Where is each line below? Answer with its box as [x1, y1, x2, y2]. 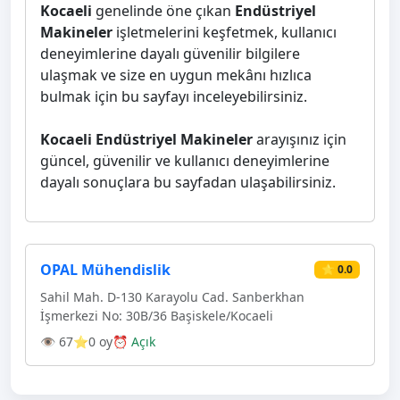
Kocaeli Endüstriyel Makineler [40, 129, 253, 149]
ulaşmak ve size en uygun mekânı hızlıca [40, 65, 312, 85]
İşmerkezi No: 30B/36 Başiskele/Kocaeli [40, 307, 273, 324]
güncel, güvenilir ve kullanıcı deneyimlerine [40, 151, 329, 171]
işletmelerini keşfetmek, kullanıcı [112, 22, 337, 42]
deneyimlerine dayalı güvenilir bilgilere [40, 44, 300, 63]
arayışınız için [253, 129, 346, 149]
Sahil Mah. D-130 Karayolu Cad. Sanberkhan [40, 288, 304, 305]
